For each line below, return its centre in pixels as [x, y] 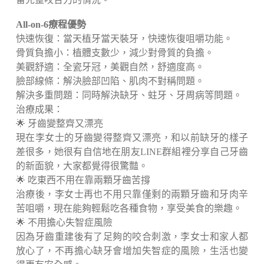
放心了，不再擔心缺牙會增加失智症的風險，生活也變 [132, 251]
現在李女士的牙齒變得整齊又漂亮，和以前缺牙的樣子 [132, 138]
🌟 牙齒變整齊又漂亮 [59, 124]
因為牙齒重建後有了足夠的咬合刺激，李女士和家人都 [132, 237]
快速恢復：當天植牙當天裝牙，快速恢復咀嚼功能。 [124, 39]
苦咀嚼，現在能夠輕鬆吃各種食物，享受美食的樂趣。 [129, 209]
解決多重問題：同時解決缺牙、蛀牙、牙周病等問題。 [129, 95]
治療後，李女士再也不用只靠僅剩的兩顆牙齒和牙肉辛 [132, 194]
